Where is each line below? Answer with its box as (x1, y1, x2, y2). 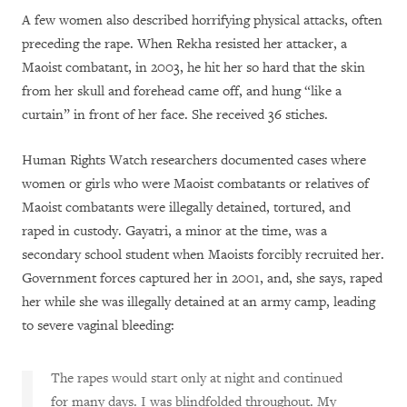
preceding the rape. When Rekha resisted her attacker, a (22, 35, 347, 54)
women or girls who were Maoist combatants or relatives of (22, 175, 369, 194)
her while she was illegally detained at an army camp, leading (22, 293, 375, 312)
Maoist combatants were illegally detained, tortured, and (22, 199, 351, 217)
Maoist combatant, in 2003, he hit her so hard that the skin (22, 59, 365, 77)
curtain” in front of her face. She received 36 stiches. (22, 106, 328, 124)
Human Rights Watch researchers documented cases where (22, 152, 366, 170)
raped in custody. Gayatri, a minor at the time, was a (22, 223, 327, 241)
